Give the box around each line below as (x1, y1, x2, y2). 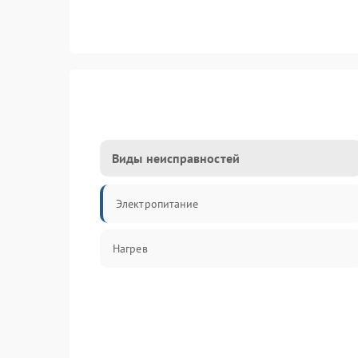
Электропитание (116, 197, 199, 211)
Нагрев (113, 241, 148, 256)
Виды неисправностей (112, 150, 240, 166)
